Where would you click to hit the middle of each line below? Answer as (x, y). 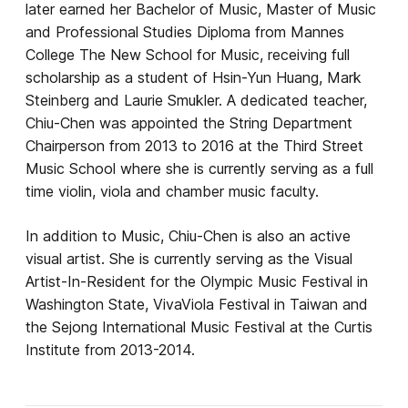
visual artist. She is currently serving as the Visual (189, 258)
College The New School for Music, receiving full (188, 54)
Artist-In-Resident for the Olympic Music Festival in (197, 281)
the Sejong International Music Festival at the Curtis (199, 326)
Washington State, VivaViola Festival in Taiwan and (197, 304)
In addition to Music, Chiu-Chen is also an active (188, 235)
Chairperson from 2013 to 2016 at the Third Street (194, 145)
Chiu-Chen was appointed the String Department (189, 122)
